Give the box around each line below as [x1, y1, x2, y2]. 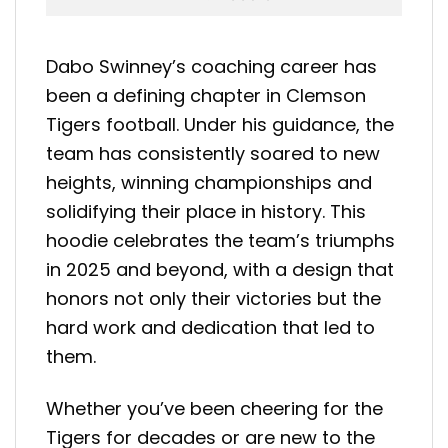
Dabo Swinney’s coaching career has [46, 53, 377, 79]
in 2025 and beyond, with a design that [46, 256, 394, 282]
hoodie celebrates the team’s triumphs [46, 227, 395, 253]
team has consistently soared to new [46, 140, 380, 166]
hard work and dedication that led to [46, 314, 375, 340]
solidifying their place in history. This [46, 198, 366, 224]
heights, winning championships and [46, 169, 372, 195]
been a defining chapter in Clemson [46, 82, 366, 108]
